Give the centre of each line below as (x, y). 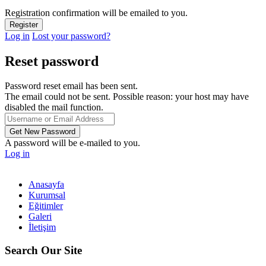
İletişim (42, 227)
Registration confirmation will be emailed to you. (96, 12)
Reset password (52, 61)
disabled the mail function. (54, 107)
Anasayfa (46, 185)
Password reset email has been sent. (71, 86)
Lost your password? (71, 36)
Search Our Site (43, 251)
